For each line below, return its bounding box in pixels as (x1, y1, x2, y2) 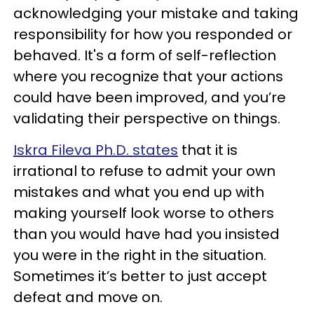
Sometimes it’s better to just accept (13, 266, 267, 287)
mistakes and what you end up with (13, 182, 264, 203)
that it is (178, 140, 238, 161)
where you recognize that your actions (13, 67, 283, 87)
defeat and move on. (13, 287, 163, 308)
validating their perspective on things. (13, 109, 280, 129)
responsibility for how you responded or (13, 25, 292, 45)
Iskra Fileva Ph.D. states (13, 140, 178, 161)
